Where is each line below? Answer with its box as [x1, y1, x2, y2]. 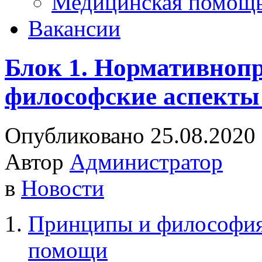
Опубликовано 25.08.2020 [5, 122, 256, 148]
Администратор [70, 149, 223, 174]
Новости [21, 175, 104, 201]
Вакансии [28, 16, 120, 41]
